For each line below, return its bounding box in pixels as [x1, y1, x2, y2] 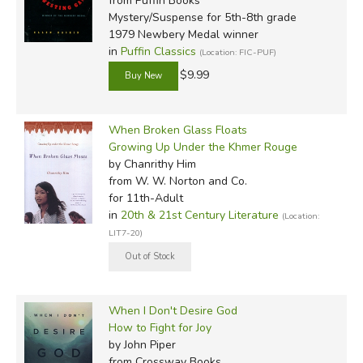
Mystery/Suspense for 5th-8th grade [108, 9, 297, 25]
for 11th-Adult [108, 190, 183, 206]
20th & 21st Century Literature [120, 207, 279, 223]
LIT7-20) [108, 226, 143, 239]
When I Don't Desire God [108, 302, 237, 318]
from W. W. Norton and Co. [108, 173, 247, 189]
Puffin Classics [120, 43, 196, 59]
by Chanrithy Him [108, 156, 196, 172]
